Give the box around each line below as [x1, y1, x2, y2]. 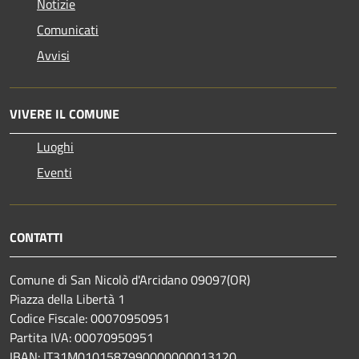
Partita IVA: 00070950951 [10, 328, 154, 348]
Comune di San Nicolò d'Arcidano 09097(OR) [10, 270, 250, 290]
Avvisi [37, 46, 70, 66]
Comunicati [37, 20, 99, 40]
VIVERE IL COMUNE [10, 104, 119, 124]
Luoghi [37, 137, 74, 157]
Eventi [37, 163, 72, 183]
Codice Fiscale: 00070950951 [10, 309, 170, 329]
